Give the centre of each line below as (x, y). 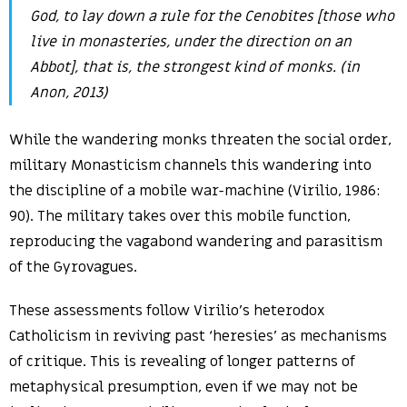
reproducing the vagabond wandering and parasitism (196, 242)
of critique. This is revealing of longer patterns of (182, 362)
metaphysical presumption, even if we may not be (184, 387)
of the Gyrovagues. (73, 267)
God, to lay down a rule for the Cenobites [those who (212, 16)
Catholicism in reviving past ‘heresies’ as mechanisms (198, 336)
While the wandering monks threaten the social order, (200, 140)
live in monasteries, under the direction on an (191, 42)
